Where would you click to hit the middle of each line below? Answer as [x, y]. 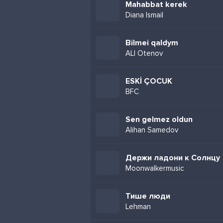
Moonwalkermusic [155, 168]
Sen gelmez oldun [159, 119]
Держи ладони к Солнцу [173, 158]
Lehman [138, 207]
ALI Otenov [144, 53]
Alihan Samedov [152, 130]
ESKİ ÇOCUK [149, 81]
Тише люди [148, 196]
